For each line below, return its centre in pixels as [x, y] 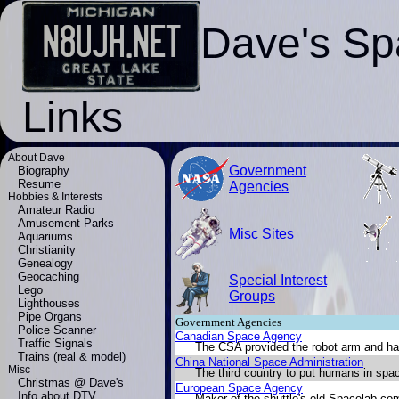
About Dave [36, 158]
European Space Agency [239, 388]
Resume [40, 184]
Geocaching [49, 277]
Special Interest [278, 280]
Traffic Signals [56, 343]
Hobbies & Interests [55, 197]
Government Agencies [228, 322]
